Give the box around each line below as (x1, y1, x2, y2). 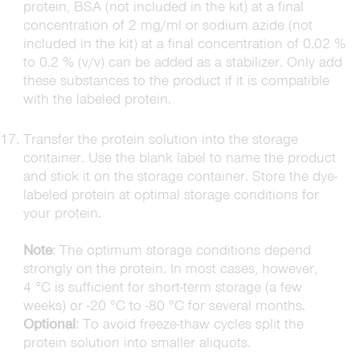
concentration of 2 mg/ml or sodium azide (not (22, 16, 313, 34)
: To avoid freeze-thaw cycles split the (75, 315, 304, 333)
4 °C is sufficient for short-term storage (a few (22, 278, 302, 296)
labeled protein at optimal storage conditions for (22, 186, 319, 203)
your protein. (22, 204, 101, 222)
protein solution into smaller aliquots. (22, 333, 251, 351)
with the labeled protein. (22, 90, 171, 108)
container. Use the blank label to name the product (22, 149, 336, 166)
